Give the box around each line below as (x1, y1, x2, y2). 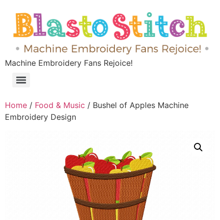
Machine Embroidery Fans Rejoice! (5, 58, 133, 68)
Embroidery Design (5, 112, 76, 122)
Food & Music (35, 100, 85, 110)
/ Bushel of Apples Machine (85, 100, 189, 110)
